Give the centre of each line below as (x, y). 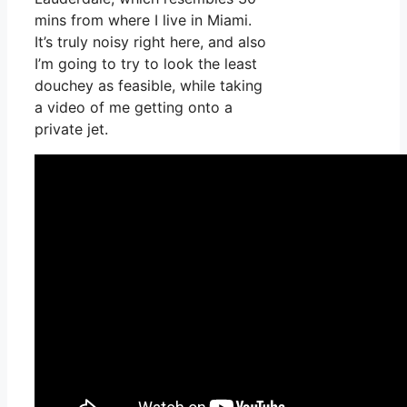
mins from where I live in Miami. (143, 20)
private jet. (71, 129)
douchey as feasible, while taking (149, 86)
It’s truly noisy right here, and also (150, 42)
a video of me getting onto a (134, 108)
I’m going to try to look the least (146, 64)
